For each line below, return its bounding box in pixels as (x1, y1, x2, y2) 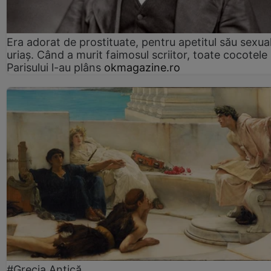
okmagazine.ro (104, 61, 180, 74)
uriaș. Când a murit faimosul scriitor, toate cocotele (7, 48, 267, 62)
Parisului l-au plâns (7, 61, 101, 74)
